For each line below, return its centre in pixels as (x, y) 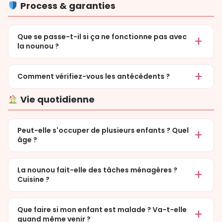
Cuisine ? (33, 180)
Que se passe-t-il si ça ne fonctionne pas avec (102, 37)
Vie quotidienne (56, 100)
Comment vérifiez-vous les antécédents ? (94, 77)
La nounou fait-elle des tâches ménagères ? (97, 170)
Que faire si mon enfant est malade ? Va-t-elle (102, 210)
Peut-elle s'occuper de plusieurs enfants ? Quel (103, 131)
